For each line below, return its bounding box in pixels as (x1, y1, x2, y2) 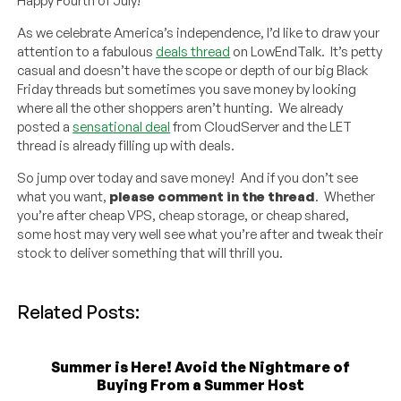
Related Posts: (17, 300, 141, 323)
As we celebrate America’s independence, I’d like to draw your (17, 23, 380, 41)
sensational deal (73, 117, 171, 135)
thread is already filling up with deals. (17, 136, 235, 154)
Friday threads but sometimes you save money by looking (17, 80, 357, 98)
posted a (17, 117, 73, 135)
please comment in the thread (109, 187, 316, 205)
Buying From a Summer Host (97, 375, 304, 394)
